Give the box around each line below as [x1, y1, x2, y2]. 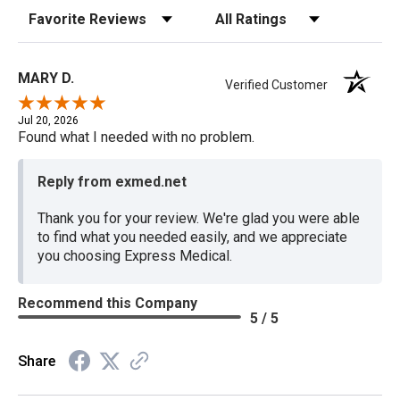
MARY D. [18, 69, 74, 87]
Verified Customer [225, 77, 337, 92]
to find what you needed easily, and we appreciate [37, 228, 347, 246]
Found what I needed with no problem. [18, 128, 254, 146]
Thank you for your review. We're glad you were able [37, 209, 360, 227]
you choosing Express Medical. [37, 246, 232, 264]
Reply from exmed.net [37, 172, 187, 190]
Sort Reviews [17, 5, 101, 23]
